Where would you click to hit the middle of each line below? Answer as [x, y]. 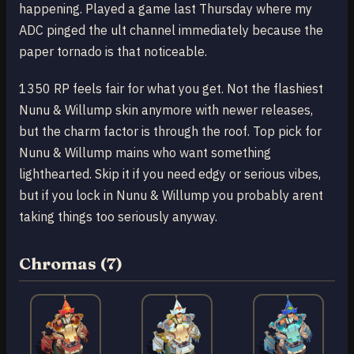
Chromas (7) [71, 263]
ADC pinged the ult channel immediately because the [171, 30]
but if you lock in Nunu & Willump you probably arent [171, 195]
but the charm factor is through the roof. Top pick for [170, 131]
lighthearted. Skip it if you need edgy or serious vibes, [170, 173]
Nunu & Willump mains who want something [145, 152]
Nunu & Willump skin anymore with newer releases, [166, 109]
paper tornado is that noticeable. [113, 52]
